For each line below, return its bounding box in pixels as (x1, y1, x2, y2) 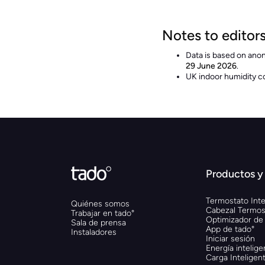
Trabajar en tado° (71, 208, 134, 218)
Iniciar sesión (206, 233, 256, 244)
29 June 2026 (186, 60, 237, 71)
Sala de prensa (71, 217, 126, 228)
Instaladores (71, 227, 117, 237)
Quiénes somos (71, 198, 130, 209)
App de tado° (206, 224, 255, 234)
